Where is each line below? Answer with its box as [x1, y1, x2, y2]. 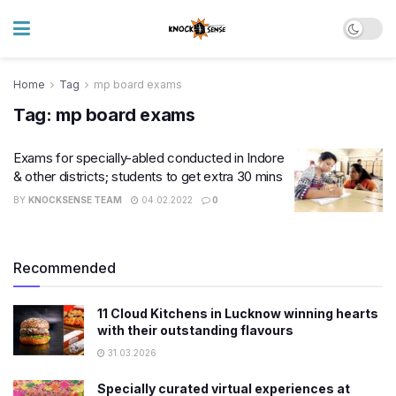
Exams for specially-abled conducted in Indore [13, 149, 285, 166]
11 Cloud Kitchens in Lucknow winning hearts [97, 305, 378, 321]
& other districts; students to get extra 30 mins [13, 168, 283, 185]
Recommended [13, 258, 116, 277]
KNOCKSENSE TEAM [28, 194, 122, 205]
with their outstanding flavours [97, 322, 293, 338]
